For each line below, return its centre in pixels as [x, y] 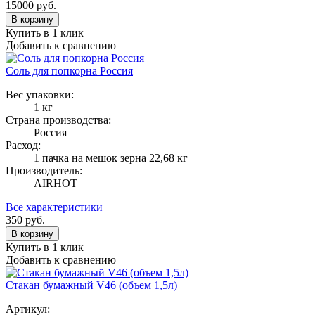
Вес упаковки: [40, 94]
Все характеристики [54, 207]
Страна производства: [58, 120]
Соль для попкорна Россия [69, 70]
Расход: [23, 145]
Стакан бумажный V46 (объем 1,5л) [91, 285]
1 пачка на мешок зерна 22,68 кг [111, 157]
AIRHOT [56, 183]
